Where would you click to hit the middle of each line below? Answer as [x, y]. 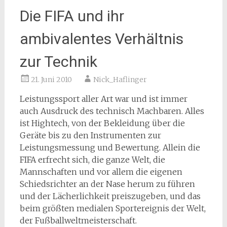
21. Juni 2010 [51, 80]
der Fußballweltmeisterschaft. [78, 220]
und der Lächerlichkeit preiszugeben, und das [110, 196]
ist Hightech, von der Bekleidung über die [102, 123]
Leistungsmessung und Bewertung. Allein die [110, 147]
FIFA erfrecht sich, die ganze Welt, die [92, 160]
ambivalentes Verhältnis [101, 39]
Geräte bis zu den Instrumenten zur [90, 135]
